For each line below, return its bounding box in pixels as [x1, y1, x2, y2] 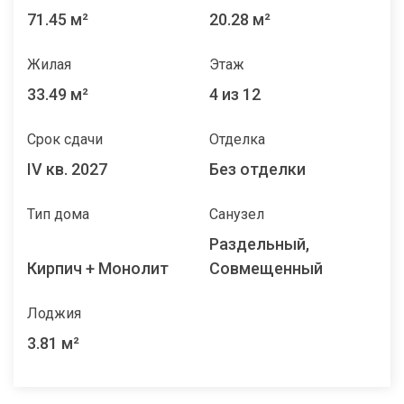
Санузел [208, 206, 264, 224]
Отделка [208, 131, 265, 149]
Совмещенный [208, 259, 323, 279]
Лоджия [27, 305, 81, 323]
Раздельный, [208, 234, 309, 254]
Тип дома [27, 206, 89, 224]
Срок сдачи [27, 131, 103, 149]
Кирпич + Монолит [27, 259, 169, 279]
